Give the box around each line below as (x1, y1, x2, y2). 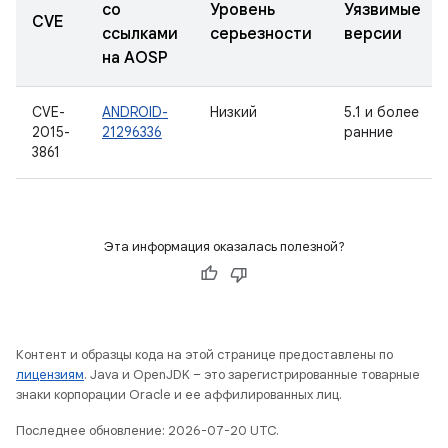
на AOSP (102, 48, 168, 68)
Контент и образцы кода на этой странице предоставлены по (16, 346, 393, 363)
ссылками (102, 24, 178, 44)
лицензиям (16, 366, 84, 383)
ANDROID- (102, 103, 168, 121)
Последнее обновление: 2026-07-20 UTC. (16, 422, 279, 439)
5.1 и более (344, 103, 419, 121)
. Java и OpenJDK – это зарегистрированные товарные (84, 366, 420, 383)
